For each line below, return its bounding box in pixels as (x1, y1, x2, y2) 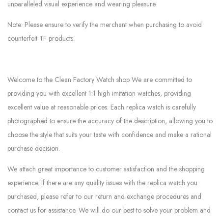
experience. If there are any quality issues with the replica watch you (7, 178, 197, 188)
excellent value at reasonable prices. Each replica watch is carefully (7, 102, 196, 112)
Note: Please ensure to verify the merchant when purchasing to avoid (7, 20, 202, 29)
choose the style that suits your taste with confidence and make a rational (7, 130, 212, 139)
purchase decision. (7, 143, 60, 153)
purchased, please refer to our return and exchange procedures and (7, 192, 201, 201)
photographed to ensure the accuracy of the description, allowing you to (7, 116, 213, 126)
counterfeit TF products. (7, 33, 75, 43)
